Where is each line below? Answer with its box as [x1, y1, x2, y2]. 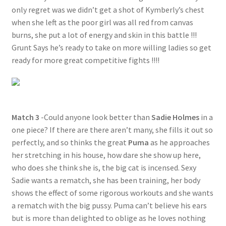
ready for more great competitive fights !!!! [11, 54, 159, 65]
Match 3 [11, 112, 39, 123]
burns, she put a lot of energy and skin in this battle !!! [11, 29, 197, 40]
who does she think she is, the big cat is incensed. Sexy [11, 162, 196, 173]
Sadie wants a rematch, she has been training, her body [11, 175, 200, 186]
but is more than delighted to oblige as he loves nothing [11, 213, 206, 223]
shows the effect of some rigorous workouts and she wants [11, 188, 213, 198]
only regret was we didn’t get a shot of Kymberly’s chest [11, 4, 204, 15]
